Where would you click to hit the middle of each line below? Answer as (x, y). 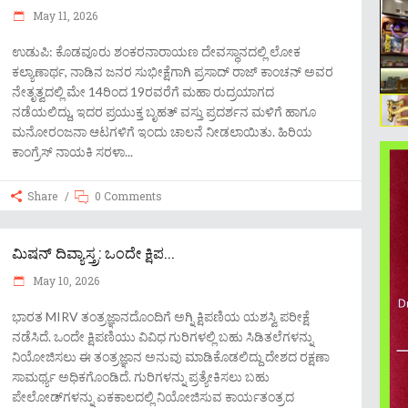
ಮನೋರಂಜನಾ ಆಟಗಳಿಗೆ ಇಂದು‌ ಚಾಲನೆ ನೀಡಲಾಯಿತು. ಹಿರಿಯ (162, 132)
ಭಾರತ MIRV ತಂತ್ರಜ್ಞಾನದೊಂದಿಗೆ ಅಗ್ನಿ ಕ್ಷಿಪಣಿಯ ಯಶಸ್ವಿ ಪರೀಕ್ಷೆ (161, 316)
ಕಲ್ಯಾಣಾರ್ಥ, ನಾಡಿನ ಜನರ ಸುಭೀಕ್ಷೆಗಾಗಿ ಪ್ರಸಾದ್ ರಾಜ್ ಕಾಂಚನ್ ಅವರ (173, 71)
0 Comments (128, 196)
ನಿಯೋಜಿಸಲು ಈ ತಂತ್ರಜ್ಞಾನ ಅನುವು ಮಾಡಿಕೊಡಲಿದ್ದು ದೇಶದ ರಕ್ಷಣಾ (171, 357)
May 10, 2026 (65, 280)
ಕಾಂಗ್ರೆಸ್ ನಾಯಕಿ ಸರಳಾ (68, 152)
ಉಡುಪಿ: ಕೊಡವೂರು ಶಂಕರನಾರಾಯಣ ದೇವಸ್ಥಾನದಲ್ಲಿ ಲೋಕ (156, 51)
